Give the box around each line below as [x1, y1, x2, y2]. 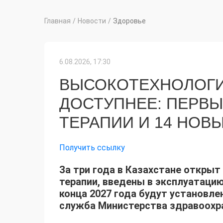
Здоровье [113, 16, 146, 25]
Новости [78, 16, 106, 25]
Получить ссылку [59, 142, 125, 152]
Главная [44, 16, 71, 25]
